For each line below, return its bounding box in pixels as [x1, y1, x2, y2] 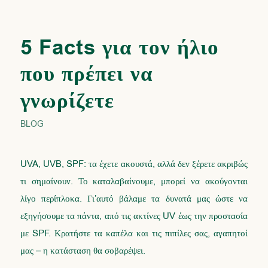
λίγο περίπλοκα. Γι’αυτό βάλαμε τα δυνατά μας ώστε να [20, 192, 248, 205]
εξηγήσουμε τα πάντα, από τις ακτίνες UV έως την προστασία [20, 209, 248, 222]
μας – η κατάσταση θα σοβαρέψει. [20, 244, 145, 257]
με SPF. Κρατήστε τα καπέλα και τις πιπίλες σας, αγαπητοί [20, 227, 248, 239]
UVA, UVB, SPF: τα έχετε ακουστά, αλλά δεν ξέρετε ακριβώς [20, 157, 248, 170]
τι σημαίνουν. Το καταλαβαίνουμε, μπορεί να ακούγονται [20, 175, 248, 187]
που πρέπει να [20, 60, 153, 89]
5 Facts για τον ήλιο [20, 33, 219, 63]
